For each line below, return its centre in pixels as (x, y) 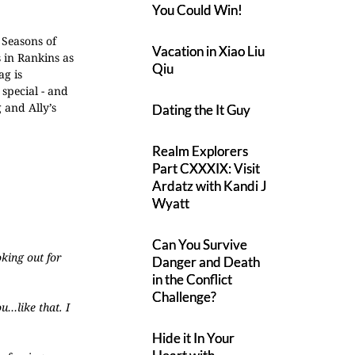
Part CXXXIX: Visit (206, 168)
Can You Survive (200, 244)
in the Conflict (193, 279)
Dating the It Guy (202, 110)
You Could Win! (198, 10)
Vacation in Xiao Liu (209, 51)
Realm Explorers (200, 151)
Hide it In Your (194, 338)
